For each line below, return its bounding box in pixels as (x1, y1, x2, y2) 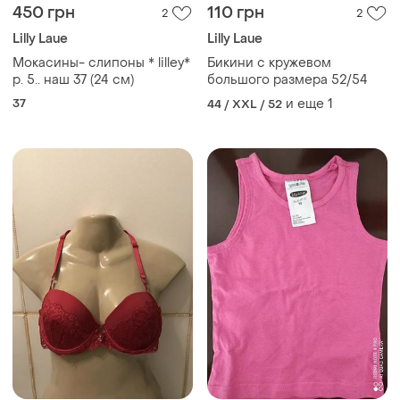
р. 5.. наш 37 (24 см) (12, 71, 134, 89)
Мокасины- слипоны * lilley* (12, 54, 190, 72)
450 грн (12, 3, 75, 24)
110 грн (207, 3, 264, 24)
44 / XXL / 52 (207, 96, 282, 112)
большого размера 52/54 (207, 71, 368, 89)
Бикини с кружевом (207, 54, 331, 72)
